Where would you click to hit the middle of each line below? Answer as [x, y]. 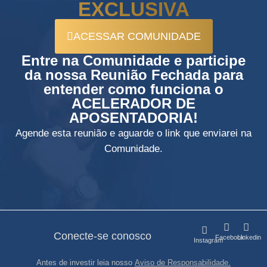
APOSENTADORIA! [133, 117]
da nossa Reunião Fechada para [133, 74]
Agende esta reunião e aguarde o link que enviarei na [133, 133]
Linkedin [249, 237]
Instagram [208, 240]
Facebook [230, 237]
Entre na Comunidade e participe [133, 60]
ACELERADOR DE [133, 103]
